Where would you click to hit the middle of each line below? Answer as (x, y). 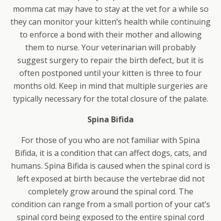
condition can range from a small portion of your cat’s (110, 204)
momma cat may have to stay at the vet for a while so (110, 9)
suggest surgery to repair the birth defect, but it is (110, 60)
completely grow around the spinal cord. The (110, 192)
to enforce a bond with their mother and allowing (110, 35)
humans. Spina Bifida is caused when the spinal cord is (110, 166)
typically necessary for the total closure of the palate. (110, 99)
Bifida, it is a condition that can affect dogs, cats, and (110, 153)
